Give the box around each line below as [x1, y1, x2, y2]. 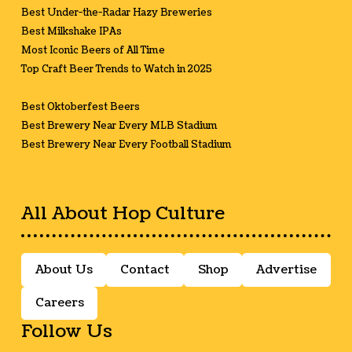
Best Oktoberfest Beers [20, 101, 140, 115]
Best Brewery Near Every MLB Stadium [20, 119, 218, 134]
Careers [35, 295, 84, 312]
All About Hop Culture [20, 201, 225, 227]
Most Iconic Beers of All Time [20, 44, 165, 58]
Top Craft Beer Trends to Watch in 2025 [20, 63, 212, 77]
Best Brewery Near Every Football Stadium [20, 138, 232, 152]
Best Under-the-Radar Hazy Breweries [20, 6, 212, 20]
